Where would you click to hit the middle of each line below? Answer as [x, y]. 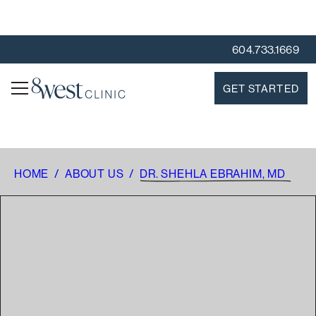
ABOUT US [95, 174]
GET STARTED [261, 89]
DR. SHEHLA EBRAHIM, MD [213, 174]
